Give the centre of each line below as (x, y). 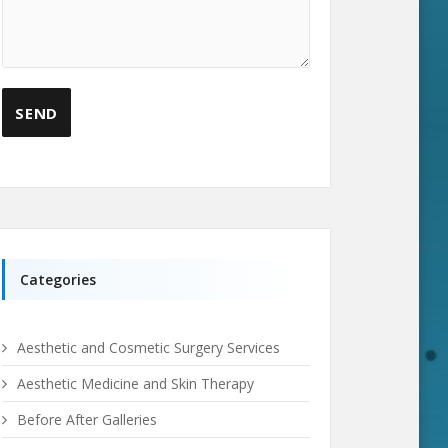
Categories (58, 279)
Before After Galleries (87, 419)
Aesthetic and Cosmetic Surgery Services (148, 347)
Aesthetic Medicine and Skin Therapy (135, 383)
